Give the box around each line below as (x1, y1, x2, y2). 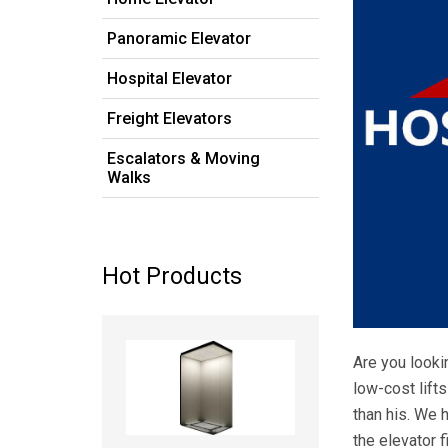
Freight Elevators (107, 108, 232, 128)
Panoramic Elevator (107, 28, 251, 48)
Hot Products (102, 262, 242, 290)
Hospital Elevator (107, 68, 232, 88)
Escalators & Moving (107, 148, 260, 168)
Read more (186, 319, 235, 331)
